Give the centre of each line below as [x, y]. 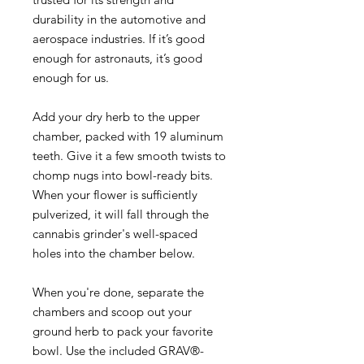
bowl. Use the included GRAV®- [118, 350]
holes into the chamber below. [114, 253]
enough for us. [71, 77]
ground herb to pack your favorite [123, 331]
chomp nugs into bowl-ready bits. [123, 175]
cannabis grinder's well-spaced [115, 233]
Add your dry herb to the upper [116, 116]
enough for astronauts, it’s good [117, 58]
